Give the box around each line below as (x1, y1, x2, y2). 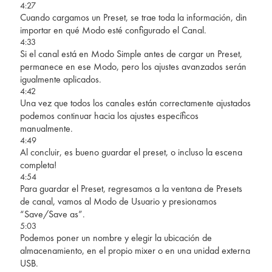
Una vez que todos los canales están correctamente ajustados (19, 96, 251, 109)
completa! (19, 158, 56, 171)
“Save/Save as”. (19, 207, 85, 220)
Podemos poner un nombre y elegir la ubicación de (19, 231, 212, 244)
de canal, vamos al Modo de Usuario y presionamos (19, 194, 217, 208)
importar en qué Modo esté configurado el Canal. (19, 23, 206, 36)
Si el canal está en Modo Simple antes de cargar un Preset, (19, 47, 242, 60)
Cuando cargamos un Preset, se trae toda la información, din (19, 10, 247, 24)
